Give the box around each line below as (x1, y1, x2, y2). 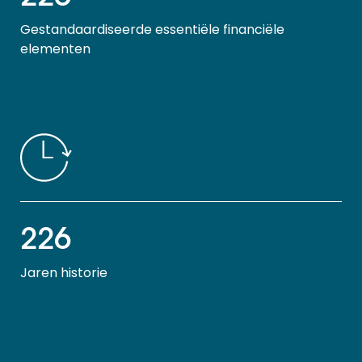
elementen (20, 40, 90, 58)
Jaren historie (20, 263, 107, 282)
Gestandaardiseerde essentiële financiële (20, 20, 284, 39)
